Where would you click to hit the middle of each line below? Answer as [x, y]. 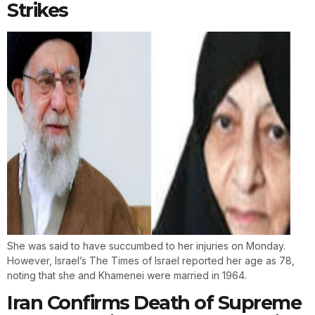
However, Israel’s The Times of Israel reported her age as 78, [151, 260]
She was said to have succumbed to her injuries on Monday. [146, 245]
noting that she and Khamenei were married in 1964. [127, 275]
